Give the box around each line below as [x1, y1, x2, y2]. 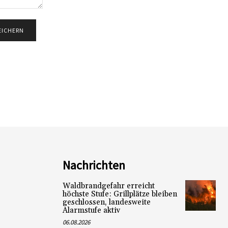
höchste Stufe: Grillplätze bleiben [62, 189, 177, 199]
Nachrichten [62, 157, 125, 173]
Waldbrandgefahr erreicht [62, 181, 155, 191]
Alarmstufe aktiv [62, 205, 120, 215]
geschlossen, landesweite [62, 197, 151, 207]
